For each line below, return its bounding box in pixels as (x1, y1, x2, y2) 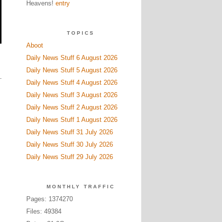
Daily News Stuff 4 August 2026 (26, 79, 117, 86)
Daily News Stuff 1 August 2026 (26, 116, 117, 123)
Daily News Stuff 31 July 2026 (26, 128, 113, 136)
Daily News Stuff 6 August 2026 (26, 54, 117, 61)
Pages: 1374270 (26, 195, 73, 203)
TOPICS (66, 30, 95, 36)
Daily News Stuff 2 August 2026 (26, 104, 117, 111)
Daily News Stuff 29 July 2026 (26, 153, 113, 161)
